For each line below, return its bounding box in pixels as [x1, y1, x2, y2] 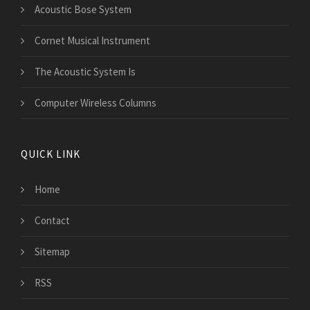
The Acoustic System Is [35, 65, 136, 79]
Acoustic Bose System [35, 3, 131, 17]
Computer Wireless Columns [35, 96, 156, 110]
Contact [35, 214, 70, 228]
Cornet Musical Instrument [35, 34, 150, 48]
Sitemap [35, 245, 70, 259]
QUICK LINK [21, 147, 80, 161]
